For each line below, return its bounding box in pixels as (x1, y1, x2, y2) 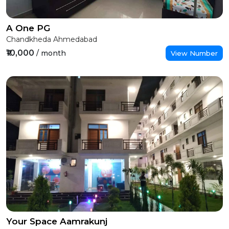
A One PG (6, 23, 50, 33)
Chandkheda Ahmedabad (6, 35, 97, 44)
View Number (171, 49, 218, 57)
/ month (36, 49, 66, 58)
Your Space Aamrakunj (6, 216, 107, 226)
